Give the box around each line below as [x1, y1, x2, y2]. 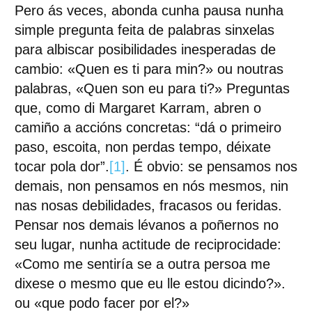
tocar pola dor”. [14, 159, 109, 174]
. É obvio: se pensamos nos [125, 159, 297, 174]
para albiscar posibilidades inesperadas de [14, 42, 276, 57]
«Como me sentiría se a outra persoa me [14, 256, 270, 272]
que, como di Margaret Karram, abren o [14, 100, 261, 116]
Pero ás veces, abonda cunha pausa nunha [14, 3, 283, 18]
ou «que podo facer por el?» [14, 295, 189, 311]
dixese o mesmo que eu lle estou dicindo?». [14, 276, 286, 291]
